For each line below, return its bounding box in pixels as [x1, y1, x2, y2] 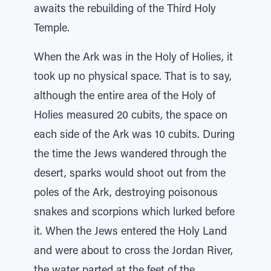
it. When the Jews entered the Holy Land [34, 227, 227, 238]
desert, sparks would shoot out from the [34, 169, 226, 180]
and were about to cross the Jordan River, [34, 246, 233, 257]
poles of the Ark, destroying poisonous [34, 188, 218, 199]
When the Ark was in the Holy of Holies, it [34, 53, 233, 64]
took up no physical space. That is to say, [34, 72, 232, 83]
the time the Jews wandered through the [34, 149, 226, 160]
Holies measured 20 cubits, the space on [34, 111, 227, 122]
